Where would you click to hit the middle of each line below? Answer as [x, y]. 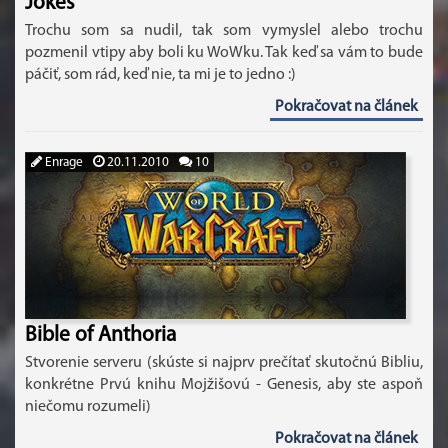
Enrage [62, 162]
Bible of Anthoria [100, 335]
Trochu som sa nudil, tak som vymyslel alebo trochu [224, 31]
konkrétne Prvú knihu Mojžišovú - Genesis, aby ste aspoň [224, 385]
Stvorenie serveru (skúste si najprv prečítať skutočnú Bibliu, [224, 363]
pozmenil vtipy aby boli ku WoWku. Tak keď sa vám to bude [224, 53]
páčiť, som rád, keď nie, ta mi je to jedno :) [160, 75]
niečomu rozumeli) [88, 407]
